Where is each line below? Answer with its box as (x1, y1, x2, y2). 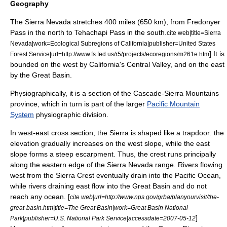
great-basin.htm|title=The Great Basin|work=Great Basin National (10, 204, 188, 211)
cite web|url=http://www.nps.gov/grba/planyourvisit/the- (70, 193, 219, 200)
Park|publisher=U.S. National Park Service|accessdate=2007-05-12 (10, 214, 196, 221)
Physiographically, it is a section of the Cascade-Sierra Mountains (10, 89, 219, 97)
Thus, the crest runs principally (116, 149, 216, 158)
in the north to (26, 28, 74, 36)
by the (10, 70, 32, 79)
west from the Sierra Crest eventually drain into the (10, 171, 175, 179)
